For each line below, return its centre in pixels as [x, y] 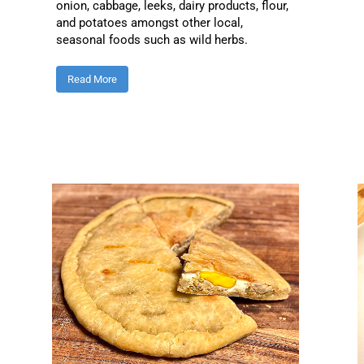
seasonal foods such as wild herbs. [152, 39]
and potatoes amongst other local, [149, 22]
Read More [92, 79]
